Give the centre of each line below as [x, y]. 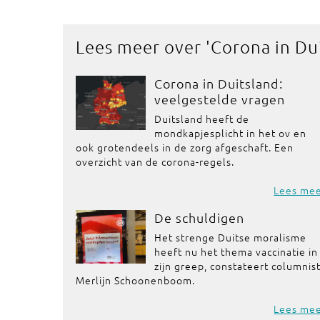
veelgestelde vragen [220, 99]
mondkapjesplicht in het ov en [231, 133]
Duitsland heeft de [202, 119]
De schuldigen [200, 217]
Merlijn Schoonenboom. [135, 280]
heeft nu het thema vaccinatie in [236, 251]
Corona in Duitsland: [219, 83]
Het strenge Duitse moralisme [231, 237]
